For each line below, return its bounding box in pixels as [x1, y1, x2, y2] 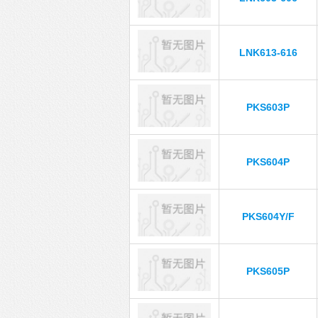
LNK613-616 [238, 47, 297, 58]
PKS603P [246, 102, 290, 113]
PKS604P [246, 156, 290, 168]
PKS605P [246, 265, 290, 277]
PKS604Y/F [241, 211, 295, 222]
